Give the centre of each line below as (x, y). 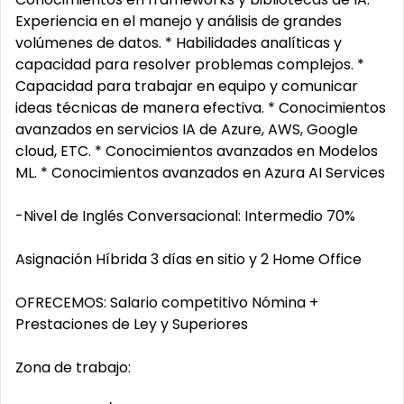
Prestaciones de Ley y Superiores (132, 324)
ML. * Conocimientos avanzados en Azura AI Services (200, 173)
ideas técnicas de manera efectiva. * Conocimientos (201, 108)
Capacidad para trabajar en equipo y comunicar (187, 86)
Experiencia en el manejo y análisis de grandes (179, 21)
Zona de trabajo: (73, 367)
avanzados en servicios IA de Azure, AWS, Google (187, 129)
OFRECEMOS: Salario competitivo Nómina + (167, 303)
